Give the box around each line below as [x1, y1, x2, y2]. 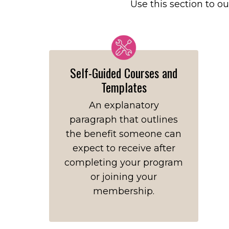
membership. [93, 186, 154, 197]
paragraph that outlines [70, 114, 178, 125]
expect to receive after [72, 143, 175, 154]
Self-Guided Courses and [70, 63, 177, 82]
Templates [101, 78, 147, 96]
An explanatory [88, 100, 159, 111]
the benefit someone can [66, 128, 181, 140]
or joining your [90, 171, 157, 182]
